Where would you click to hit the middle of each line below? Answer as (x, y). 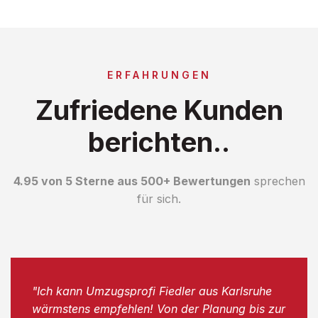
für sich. (159, 198)
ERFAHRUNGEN (159, 75)
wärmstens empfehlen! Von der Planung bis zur (159, 308)
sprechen (278, 181)
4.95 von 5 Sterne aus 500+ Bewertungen (132, 181)
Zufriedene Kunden (159, 110)
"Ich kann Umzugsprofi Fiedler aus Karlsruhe (152, 291)
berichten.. (159, 142)
